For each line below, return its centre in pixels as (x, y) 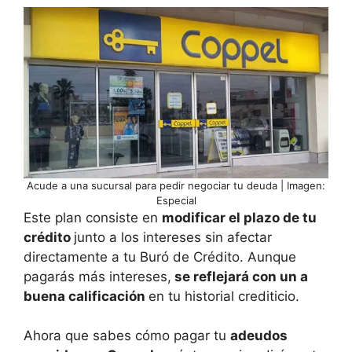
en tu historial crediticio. (224, 296)
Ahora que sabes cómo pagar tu (127, 336)
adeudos (259, 336)
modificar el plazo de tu (239, 217)
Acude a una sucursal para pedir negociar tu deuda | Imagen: (176, 185)
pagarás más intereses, (97, 276)
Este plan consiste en (93, 217)
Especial (176, 200)
